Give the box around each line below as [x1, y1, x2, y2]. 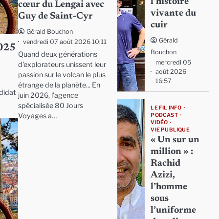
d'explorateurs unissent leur [18, 60, 106, 69]
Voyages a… [18, 111, 57, 121]
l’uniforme [151, 206, 197, 215]
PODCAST [151, 112, 178, 118]
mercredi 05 [155, 59, 192, 66]
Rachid [151, 159, 181, 168]
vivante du [151, 9, 197, 18]
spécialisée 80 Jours [18, 101, 83, 110]
